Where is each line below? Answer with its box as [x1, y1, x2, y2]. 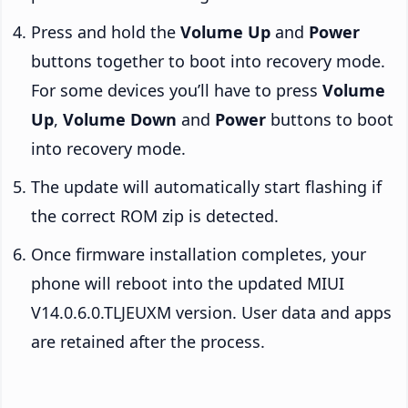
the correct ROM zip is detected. [31, 205, 279, 228]
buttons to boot [266, 108, 393, 131]
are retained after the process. [31, 331, 265, 353]
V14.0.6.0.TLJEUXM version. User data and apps [31, 301, 392, 324]
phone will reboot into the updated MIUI [31, 272, 344, 295]
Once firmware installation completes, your [31, 243, 366, 266]
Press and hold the [31, 21, 180, 44]
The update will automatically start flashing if [31, 176, 382, 199]
